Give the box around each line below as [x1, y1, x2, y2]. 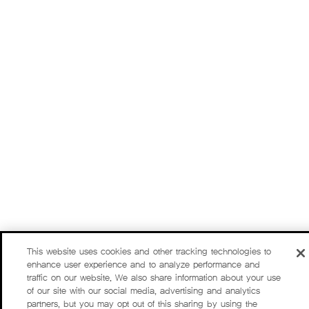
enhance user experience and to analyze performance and [27, 259, 261, 270]
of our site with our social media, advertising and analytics [27, 286, 261, 296]
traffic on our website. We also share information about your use [27, 272, 281, 283]
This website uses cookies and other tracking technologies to [27, 246, 272, 257]
